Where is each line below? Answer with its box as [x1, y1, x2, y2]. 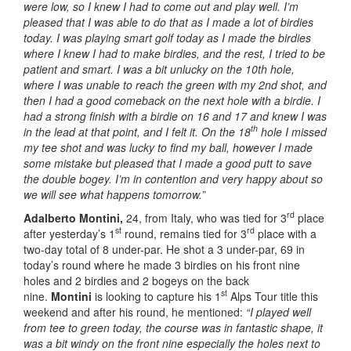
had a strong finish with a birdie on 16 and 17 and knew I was [24, 107, 327, 124]
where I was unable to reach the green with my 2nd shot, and [24, 76, 327, 92]
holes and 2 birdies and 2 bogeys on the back [24, 272, 249, 288]
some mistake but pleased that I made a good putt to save [24, 154, 312, 171]
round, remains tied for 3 [121, 225, 247, 241]
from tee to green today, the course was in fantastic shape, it [24, 319, 323, 335]
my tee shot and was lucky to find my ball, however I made [24, 139, 313, 155]
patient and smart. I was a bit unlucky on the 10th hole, [24, 60, 295, 77]
